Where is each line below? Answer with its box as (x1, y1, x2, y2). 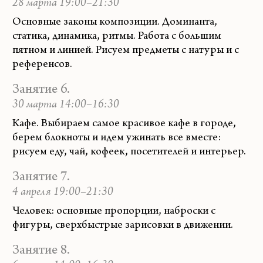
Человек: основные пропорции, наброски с (12, 205, 215, 217)
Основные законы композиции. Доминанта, (12, 16, 217, 28)
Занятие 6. (12, 83, 70, 97)
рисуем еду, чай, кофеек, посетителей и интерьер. (12, 146, 246, 158)
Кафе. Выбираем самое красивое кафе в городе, (12, 117, 236, 130)
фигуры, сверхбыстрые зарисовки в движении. (12, 219, 233, 231)
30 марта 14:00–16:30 (12, 99, 119, 111)
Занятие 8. (12, 244, 70, 258)
